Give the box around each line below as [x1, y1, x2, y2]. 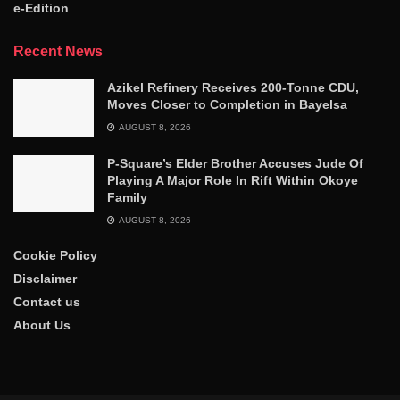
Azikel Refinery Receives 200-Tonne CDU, [107, 79, 359, 95]
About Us [13, 317, 71, 332]
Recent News [13, 43, 103, 59]
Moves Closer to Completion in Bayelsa [107, 96, 347, 112]
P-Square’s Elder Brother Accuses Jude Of [107, 155, 363, 171]
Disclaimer [13, 271, 77, 286]
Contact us [13, 294, 80, 309]
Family [107, 189, 147, 204]
